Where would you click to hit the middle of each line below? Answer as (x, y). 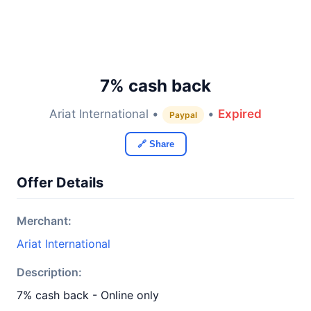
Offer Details (60, 183)
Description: (49, 272)
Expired (240, 114)
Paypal (183, 115)
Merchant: (44, 221)
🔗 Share (155, 144)
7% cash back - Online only (88, 295)
